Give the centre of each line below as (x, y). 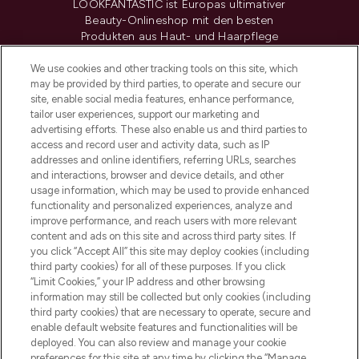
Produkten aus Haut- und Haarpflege (179, 36)
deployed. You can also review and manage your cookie (159, 343)
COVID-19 (171, 350)
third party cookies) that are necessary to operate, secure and (171, 312)
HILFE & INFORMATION (171, 215)
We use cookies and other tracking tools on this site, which (165, 69)
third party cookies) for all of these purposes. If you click (158, 266)
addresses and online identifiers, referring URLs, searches (163, 160)
